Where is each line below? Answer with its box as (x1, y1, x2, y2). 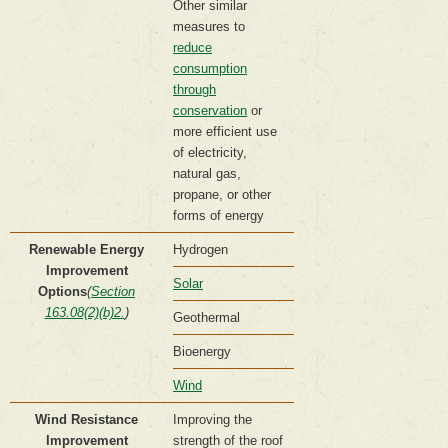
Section (91, 284, 135, 300)
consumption (173, 61, 247, 77)
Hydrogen (173, 242, 228, 258)
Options (38, 284, 87, 300)
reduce (173, 40, 212, 56)
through (173, 82, 216, 98)
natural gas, (173, 166, 241, 182)
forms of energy (173, 208, 264, 224)
